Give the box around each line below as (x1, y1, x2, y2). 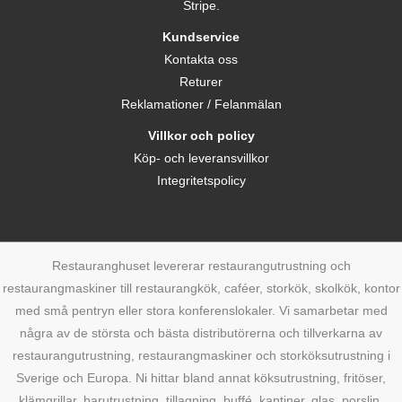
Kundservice (162, 30, 240, 44)
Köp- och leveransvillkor (133, 151, 269, 165)
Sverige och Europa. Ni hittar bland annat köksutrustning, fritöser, (16, 371, 386, 385)
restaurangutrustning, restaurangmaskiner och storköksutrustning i (12, 348, 390, 363)
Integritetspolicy (156, 173, 246, 188)
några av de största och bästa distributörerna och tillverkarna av (20, 326, 382, 340)
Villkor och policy (147, 128, 255, 143)
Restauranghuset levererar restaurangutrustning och (51, 258, 351, 273)
